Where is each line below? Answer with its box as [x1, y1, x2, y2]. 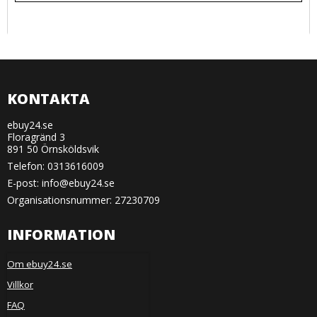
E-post [7, 175, 37, 190]
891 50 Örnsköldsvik [7, 142, 99, 156]
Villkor [7, 278, 33, 292]
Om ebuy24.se [7, 257, 72, 270]
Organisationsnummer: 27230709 [7, 192, 160, 207]
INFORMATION [7, 224, 115, 244]
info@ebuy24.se [42, 175, 115, 190]
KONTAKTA [7, 89, 90, 109]
